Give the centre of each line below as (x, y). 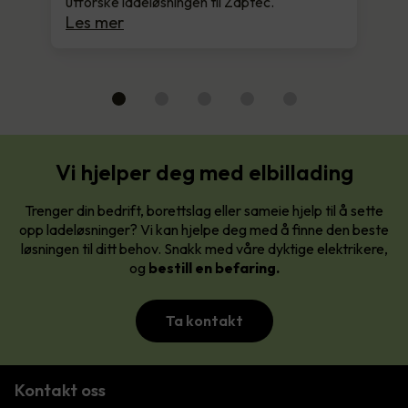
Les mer (95, 23)
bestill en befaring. (214, 268)
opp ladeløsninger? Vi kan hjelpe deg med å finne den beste (204, 230)
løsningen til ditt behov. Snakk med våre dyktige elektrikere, (204, 249)
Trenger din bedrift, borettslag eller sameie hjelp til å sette (204, 211)
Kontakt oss (60, 391)
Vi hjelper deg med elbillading (204, 173)
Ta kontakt (204, 321)
